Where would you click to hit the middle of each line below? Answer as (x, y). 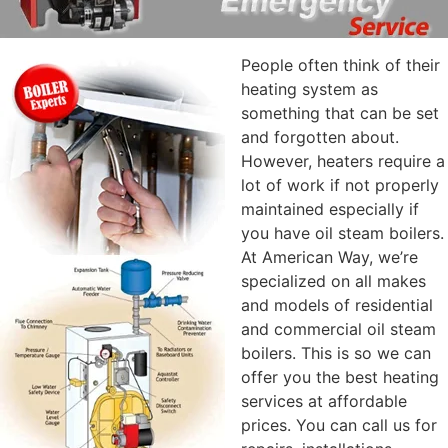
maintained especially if (330, 208)
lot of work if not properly (340, 184)
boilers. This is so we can (336, 352)
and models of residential (337, 304)
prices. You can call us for (339, 424)
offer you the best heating (340, 376)
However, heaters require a (343, 160)
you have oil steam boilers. (342, 232)
